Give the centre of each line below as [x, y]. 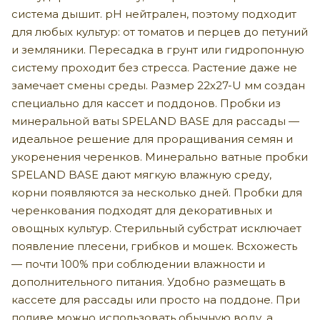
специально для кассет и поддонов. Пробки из [146, 103]
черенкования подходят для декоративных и [142, 210]
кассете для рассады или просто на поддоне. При [156, 299]
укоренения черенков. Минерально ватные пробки [160, 156]
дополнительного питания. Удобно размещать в [149, 281]
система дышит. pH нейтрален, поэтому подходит [154, 14]
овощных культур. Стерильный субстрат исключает [156, 228]
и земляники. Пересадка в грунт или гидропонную [158, 49]
